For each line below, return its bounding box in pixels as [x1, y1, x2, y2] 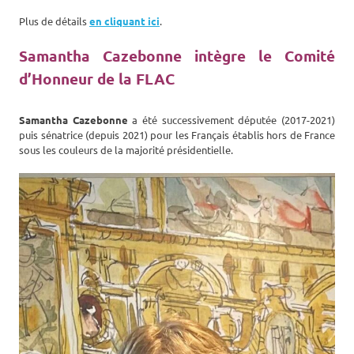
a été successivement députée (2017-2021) [127, 113, 336, 127]
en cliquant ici [89, 14, 160, 28]
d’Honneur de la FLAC [19, 69, 175, 89]
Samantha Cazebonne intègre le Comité [19, 46, 335, 66]
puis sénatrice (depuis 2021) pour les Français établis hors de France [19, 128, 335, 142]
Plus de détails [19, 14, 89, 28]
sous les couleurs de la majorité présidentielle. [19, 143, 233, 157]
